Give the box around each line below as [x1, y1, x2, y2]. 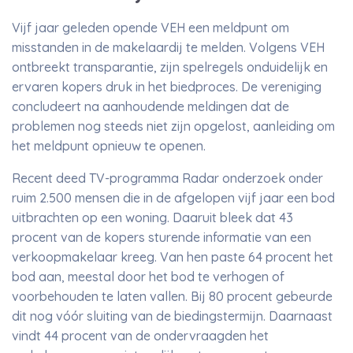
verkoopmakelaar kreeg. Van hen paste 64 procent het [12, 249, 333, 265]
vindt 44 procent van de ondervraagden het [12, 328, 269, 344]
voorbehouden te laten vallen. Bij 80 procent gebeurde [12, 288, 333, 304]
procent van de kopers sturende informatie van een [12, 229, 311, 245]
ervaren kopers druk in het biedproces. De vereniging [12, 79, 321, 95]
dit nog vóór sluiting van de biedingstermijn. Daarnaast [12, 308, 333, 324]
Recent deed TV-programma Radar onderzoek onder [12, 170, 323, 186]
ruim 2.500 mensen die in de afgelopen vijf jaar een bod [12, 190, 335, 206]
